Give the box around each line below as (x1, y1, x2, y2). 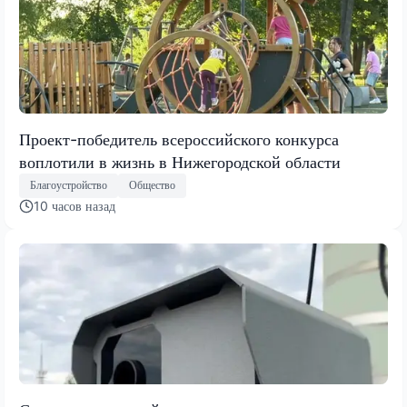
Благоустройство (30, 178, 107, 193)
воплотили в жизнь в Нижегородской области (19, 152, 341, 172)
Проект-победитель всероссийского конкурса (19, 129, 339, 149)
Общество (129, 178, 175, 193)
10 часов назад (34, 197, 115, 213)
